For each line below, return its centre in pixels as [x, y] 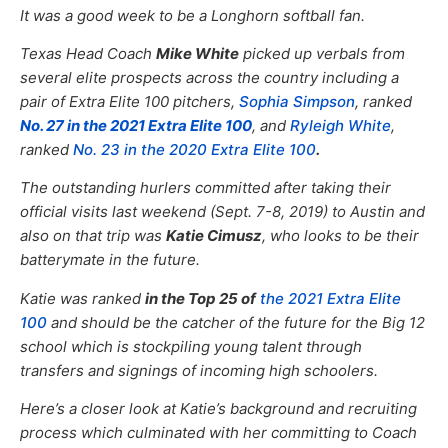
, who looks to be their [340, 236]
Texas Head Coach [88, 53]
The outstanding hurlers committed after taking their [205, 188]
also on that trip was [93, 236]
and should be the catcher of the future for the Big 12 [236, 322]
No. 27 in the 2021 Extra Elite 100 [136, 125]
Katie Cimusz [214, 236]
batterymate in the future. [110, 260]
